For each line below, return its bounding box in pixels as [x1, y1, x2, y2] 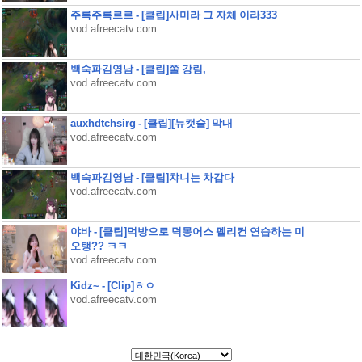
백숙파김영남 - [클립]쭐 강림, [69, 63, 206, 75]
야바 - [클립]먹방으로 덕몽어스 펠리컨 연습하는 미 [69, 225, 305, 238]
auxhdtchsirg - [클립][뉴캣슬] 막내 [69, 117, 233, 129]
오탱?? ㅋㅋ [69, 240, 128, 252]
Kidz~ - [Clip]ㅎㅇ [69, 280, 155, 292]
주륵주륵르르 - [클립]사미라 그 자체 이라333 [69, 9, 277, 21]
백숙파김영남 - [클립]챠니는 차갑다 [69, 171, 234, 183]
